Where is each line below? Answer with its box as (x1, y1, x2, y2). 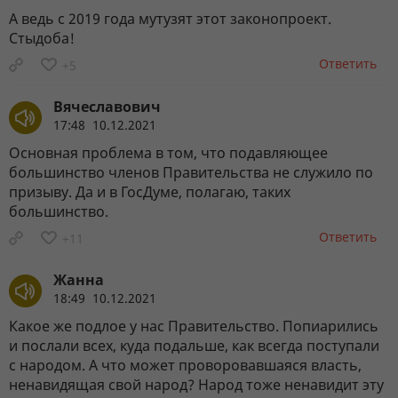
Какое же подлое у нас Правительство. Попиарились (9, 315, 378, 336)
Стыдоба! (9, 28, 75, 48)
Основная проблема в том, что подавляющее (9, 142, 328, 163)
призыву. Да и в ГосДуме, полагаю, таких (9, 181, 291, 202)
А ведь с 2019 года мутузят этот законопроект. (9, 8, 331, 28)
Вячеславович (53, 96, 161, 116)
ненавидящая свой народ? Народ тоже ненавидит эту (9, 374, 384, 394)
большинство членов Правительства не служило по (9, 162, 373, 182)
